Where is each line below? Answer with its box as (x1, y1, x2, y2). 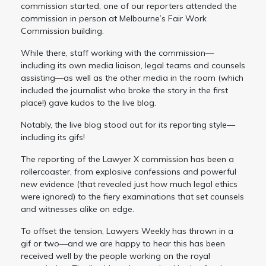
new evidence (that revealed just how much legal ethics (21, 178, 237, 189)
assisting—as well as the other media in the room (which (21, 72, 243, 83)
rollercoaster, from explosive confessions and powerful (21, 166, 236, 177)
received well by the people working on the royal (21, 250, 210, 261)
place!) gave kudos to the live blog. (21, 97, 156, 108)
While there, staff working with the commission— (21, 47, 214, 58)
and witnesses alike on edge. (21, 203, 134, 214)
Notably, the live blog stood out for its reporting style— (21, 119, 235, 130)
